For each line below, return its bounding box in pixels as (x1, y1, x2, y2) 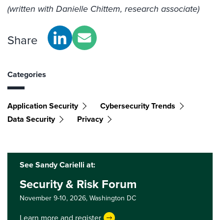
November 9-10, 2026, (20, 193, 89, 203)
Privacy (77, 113, 103, 125)
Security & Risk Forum (20, 175, 137, 193)
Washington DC (89, 193, 136, 203)
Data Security (7, 113, 55, 125)
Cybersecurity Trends (100, 100, 175, 111)
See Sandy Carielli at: (20, 159, 95, 170)
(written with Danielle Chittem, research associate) (7, 2, 199, 15)
